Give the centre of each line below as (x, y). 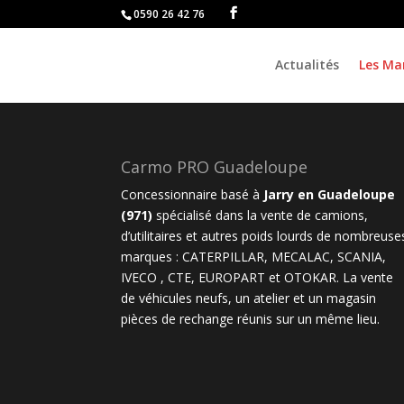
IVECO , (145, 277)
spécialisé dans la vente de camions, (261, 215)
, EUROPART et (238, 277)
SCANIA (360, 256)
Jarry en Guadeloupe (330, 194)
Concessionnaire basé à (193, 194)
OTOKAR (311, 277)
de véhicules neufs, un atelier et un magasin (249, 298)
